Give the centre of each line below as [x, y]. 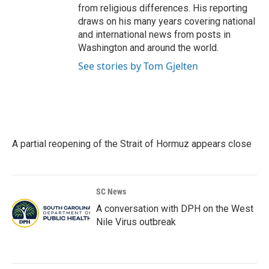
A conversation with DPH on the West [175, 208]
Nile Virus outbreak [136, 222]
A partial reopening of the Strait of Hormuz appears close [132, 144]
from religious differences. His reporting [163, 8]
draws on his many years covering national [167, 21]
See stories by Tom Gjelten [138, 66]
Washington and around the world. [148, 47]
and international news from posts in [154, 34]
